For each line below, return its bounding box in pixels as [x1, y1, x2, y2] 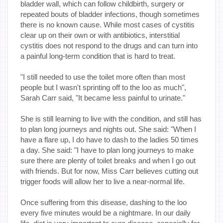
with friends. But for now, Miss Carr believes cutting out [20, 166, 198, 175]
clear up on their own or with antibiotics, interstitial [20, 30, 180, 39]
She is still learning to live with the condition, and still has [20, 114, 202, 123]
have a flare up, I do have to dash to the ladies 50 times [20, 135, 199, 144]
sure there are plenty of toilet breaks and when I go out [20, 156, 196, 165]
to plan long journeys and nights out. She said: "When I [20, 124, 196, 133]
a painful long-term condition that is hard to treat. [20, 51, 179, 60]
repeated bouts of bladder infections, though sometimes [20, 9, 200, 18]
